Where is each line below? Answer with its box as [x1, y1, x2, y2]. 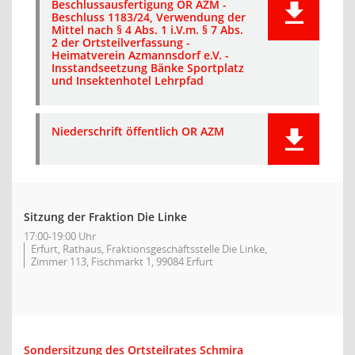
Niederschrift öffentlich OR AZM [52, 124, 224, 139]
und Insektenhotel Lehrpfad [52, 73, 204, 88]
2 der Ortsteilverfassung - [52, 35, 190, 50]
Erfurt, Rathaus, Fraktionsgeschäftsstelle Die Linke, [31, 242, 267, 256]
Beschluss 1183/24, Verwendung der [52, 10, 246, 25]
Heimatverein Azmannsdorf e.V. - [52, 48, 229, 63]
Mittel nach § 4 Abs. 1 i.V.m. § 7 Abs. [52, 22, 243, 37]
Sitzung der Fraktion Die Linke [24, 209, 187, 224]
